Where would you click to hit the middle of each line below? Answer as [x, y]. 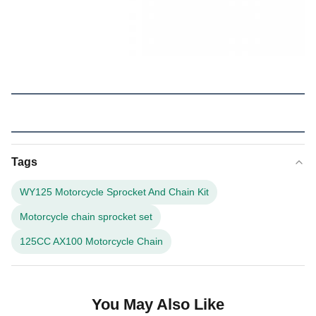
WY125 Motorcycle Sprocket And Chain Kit [114, 192]
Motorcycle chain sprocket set [86, 217]
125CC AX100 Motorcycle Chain [91, 241]
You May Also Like [158, 304]
